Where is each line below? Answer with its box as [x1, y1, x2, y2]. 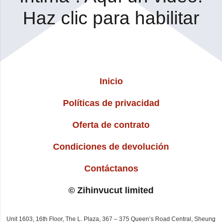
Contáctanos [84, 164, 138, 174]
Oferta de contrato [72, 120, 150, 130]
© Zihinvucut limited [68, 185, 154, 196]
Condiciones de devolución [53, 142, 169, 152]
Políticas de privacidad [62, 98, 160, 109]
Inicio [99, 76, 123, 87]
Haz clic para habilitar [23, 7, 199, 28]
